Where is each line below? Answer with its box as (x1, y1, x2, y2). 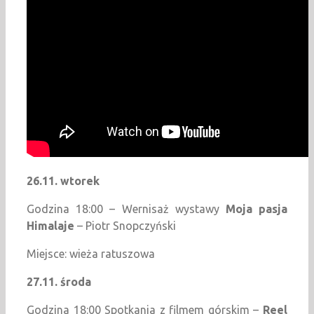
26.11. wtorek (27, 175, 100, 188)
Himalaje (27, 219, 74, 233)
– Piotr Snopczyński (74, 219, 176, 233)
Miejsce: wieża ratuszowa (27, 247, 155, 261)
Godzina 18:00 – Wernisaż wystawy (27, 203, 226, 216)
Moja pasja (225, 203, 288, 216)
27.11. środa (27, 275, 91, 289)
